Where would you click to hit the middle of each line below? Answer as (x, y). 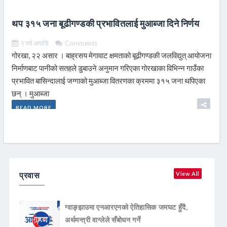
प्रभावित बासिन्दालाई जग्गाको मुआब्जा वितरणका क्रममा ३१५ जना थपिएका (108, 81)
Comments (81, 43)
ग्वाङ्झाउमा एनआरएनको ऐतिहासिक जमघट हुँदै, (126, 207)
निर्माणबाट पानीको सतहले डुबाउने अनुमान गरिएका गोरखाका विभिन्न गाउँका (108, 68)
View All (188, 174)
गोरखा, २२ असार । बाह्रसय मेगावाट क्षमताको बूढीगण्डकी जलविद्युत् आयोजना (111, 55)
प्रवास (30, 175)
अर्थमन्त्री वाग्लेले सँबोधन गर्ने (103, 220)
